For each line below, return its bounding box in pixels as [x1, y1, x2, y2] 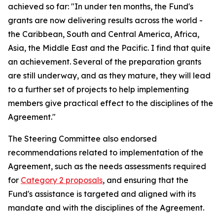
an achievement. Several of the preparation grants [8, 57, 201, 67]
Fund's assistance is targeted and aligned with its [8, 189, 196, 199]
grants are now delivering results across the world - [8, 15, 203, 25]
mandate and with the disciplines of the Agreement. [8, 203, 204, 213]
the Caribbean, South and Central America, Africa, [8, 29, 199, 39]
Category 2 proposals [21, 175, 103, 185]
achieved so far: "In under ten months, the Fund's [8, 1, 193, 11]
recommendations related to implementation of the [8, 147, 203, 157]
